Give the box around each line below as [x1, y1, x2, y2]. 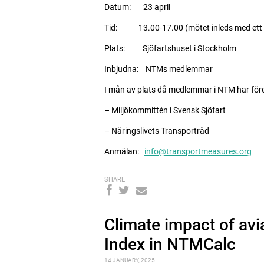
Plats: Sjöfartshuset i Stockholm [104, 44, 236, 53]
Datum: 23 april [104, 2, 170, 12]
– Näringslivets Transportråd [104, 126, 209, 136]
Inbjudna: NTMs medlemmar [104, 64, 213, 74]
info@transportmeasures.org [144, 147, 252, 156]
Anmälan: [104, 147, 144, 156]
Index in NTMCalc [104, 235, 236, 254]
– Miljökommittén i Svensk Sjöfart [104, 105, 226, 115]
